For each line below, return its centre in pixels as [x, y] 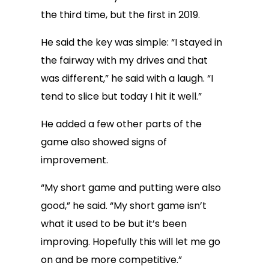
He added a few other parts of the [121, 124]
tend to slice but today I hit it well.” [121, 96]
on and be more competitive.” [111, 260]
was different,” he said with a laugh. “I [127, 78]
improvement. [74, 160]
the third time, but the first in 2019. [120, 15]
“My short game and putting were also [131, 188]
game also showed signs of [104, 142]
